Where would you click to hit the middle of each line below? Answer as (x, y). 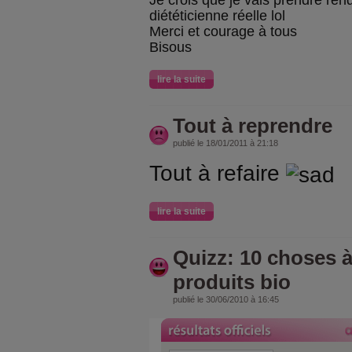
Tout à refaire (218, 173)
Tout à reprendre (253, 126)
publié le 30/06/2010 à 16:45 (226, 299)
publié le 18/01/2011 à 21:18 (225, 143)
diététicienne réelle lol (217, 16)
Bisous (170, 47)
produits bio (232, 282)
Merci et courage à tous (223, 31)
